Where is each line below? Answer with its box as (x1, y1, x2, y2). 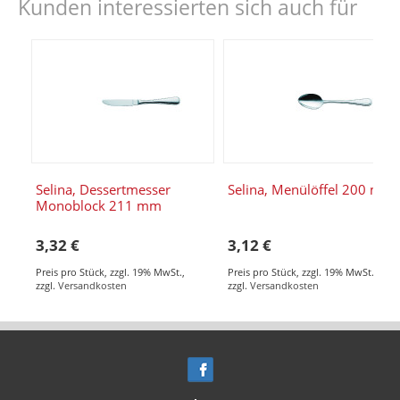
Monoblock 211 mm (36, 196, 162, 214)
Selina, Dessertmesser (36, 179, 171, 198)
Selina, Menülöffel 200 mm (228, 179, 395, 198)
